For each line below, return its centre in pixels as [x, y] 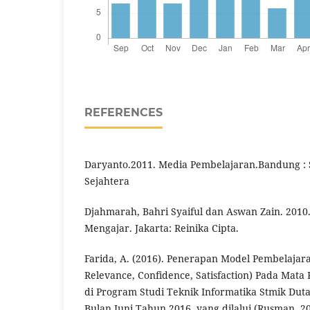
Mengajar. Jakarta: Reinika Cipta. [162, 228]
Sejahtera [107, 181]
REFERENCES [124, 112]
